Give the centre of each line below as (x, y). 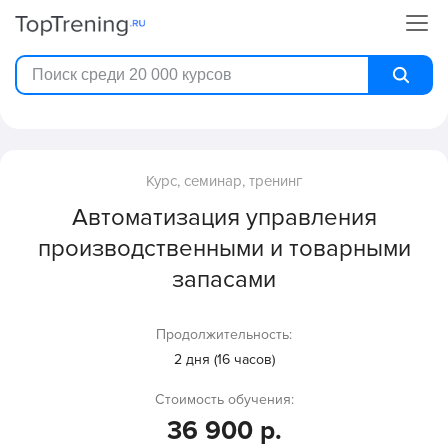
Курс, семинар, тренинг (224, 181)
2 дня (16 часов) (224, 360)
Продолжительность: (224, 335)
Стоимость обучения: (224, 400)
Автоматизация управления (224, 218)
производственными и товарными (224, 249)
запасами (224, 280)
